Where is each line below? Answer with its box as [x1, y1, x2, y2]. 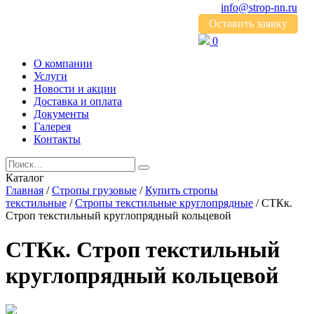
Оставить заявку [209, 18, 287, 29]
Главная [6, 184, 43, 196]
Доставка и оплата [34, 95, 122, 107]
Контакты [34, 133, 81, 145]
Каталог [6, 172, 44, 184]
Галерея [34, 121, 71, 132]
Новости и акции [34, 83, 116, 95]
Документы [34, 108, 89, 120]
